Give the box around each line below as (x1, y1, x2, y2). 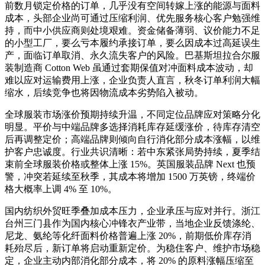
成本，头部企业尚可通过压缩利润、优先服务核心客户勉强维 (5, 12, 260, 23)
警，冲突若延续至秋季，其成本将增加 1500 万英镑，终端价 (5, 171, 256, 182)
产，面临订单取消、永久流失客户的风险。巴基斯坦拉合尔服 (5, 50, 260, 60)
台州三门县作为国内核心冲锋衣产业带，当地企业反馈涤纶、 (5, 218, 260, 228)
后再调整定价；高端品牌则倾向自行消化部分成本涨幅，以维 (5, 134, 260, 144)
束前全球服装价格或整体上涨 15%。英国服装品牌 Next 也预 (5, 159, 256, 169)
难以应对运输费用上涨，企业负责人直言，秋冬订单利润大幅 (5, 75, 260, 85)
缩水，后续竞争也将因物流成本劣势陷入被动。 (5, 87, 203, 98)
